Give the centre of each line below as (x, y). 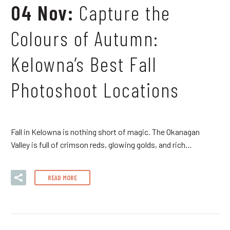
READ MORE (62, 178)
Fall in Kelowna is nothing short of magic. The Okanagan (105, 131)
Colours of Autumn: (85, 38)
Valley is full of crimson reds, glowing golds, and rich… (101, 144)
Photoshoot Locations (95, 89)
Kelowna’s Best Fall (84, 63)
